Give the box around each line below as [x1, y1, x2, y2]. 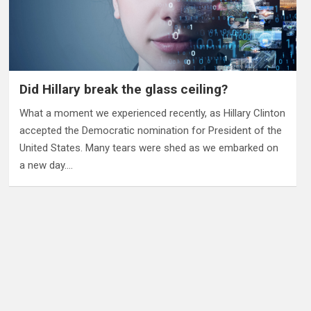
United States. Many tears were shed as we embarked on [19, 141, 278, 154]
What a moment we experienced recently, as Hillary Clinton [19, 106, 285, 119]
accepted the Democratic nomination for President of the [19, 124, 282, 137]
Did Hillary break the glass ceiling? [19, 81, 228, 97]
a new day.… [19, 158, 73, 171]
